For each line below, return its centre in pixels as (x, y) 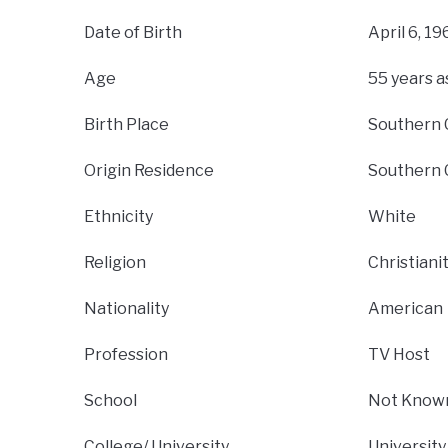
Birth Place (126, 125)
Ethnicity (118, 217)
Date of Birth (133, 33)
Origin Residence (149, 171)
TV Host (399, 355)
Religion (115, 263)
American (405, 309)
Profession (126, 355)
